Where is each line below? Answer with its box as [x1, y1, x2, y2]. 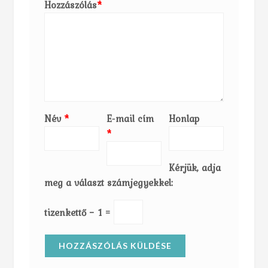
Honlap [168, 111, 199, 126]
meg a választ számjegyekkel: [44, 175, 173, 190]
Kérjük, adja [168, 160, 221, 175]
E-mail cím [106, 111, 154, 126]
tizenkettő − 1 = [44, 205, 114, 220]
